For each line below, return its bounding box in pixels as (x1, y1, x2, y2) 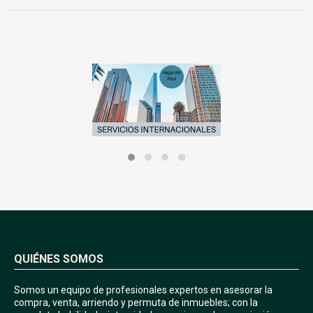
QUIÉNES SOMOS (14, 252, 103, 266)
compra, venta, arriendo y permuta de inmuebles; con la (14, 297, 258, 309)
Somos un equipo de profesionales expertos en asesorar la (14, 284, 272, 296)
